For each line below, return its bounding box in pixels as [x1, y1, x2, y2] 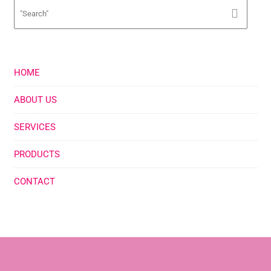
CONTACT [13, 175, 55, 187]
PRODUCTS [13, 148, 60, 160]
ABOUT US [13, 94, 57, 105]
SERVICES [13, 121, 56, 132]
